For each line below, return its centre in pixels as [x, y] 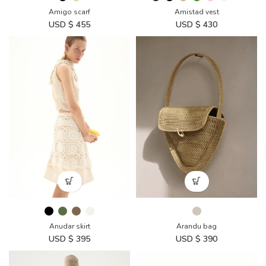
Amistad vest [197, 12]
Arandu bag [197, 226]
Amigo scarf [69, 12]
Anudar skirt [69, 226]
